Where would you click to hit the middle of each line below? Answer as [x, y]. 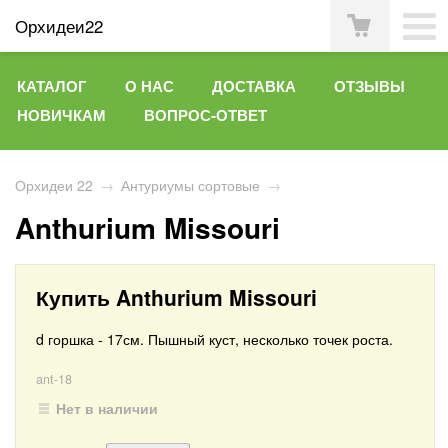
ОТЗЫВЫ [369, 86]
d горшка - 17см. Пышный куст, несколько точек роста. [216, 339]
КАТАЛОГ [52, 86]
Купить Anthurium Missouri [176, 297]
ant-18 [54, 379]
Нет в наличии [106, 408]
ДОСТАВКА [254, 86]
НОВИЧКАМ [61, 115]
